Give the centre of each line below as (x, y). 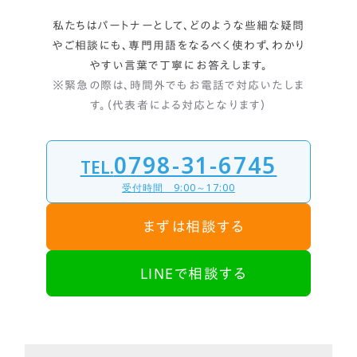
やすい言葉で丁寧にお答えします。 (178, 66)
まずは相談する (194, 227)
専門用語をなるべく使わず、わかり (217, 46)
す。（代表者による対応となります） (178, 106)
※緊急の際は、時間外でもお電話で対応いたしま (178, 86)
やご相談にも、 (90, 46)
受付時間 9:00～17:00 (178, 187)
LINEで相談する (194, 273)
